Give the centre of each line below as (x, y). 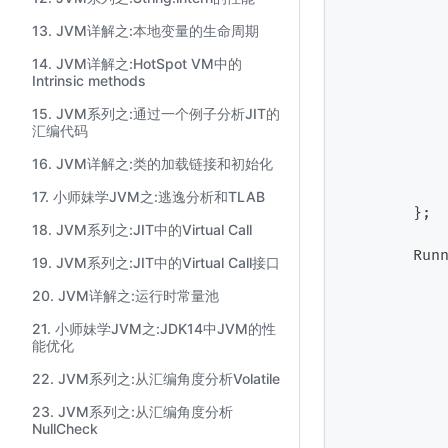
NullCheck (65, 428)
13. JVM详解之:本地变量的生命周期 (145, 30)
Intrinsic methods (89, 80)
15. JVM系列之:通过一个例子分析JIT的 (156, 113)
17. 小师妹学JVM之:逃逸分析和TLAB (148, 196)
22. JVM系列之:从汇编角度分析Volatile (156, 378)
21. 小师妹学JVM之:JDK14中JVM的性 (154, 328)
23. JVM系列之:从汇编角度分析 (132, 411)
